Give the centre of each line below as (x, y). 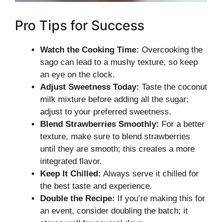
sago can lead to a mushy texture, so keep (119, 62)
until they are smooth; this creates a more (117, 149)
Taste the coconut (173, 87)
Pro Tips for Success (80, 26)
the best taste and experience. (96, 186)
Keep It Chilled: (71, 174)
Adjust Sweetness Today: (90, 87)
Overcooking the (171, 50)
